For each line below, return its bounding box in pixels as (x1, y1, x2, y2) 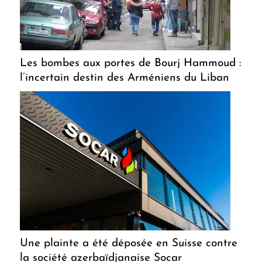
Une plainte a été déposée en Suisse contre (20, 238, 237, 250)
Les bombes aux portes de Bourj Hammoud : (20, 58, 241, 70)
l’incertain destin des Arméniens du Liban (20, 73, 229, 84)
